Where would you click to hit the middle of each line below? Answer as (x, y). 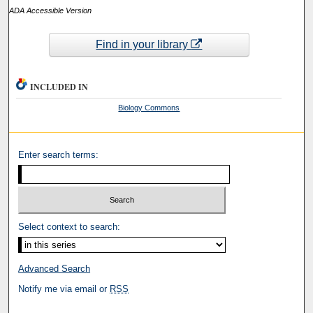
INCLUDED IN (59, 87)
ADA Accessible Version (51, 10)
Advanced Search (54, 268)
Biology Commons (149, 108)
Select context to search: (70, 226)
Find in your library (144, 44)
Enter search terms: (59, 155)
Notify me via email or (64, 289)
